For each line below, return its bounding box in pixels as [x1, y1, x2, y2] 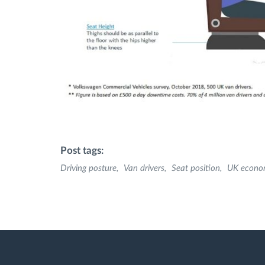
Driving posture [60, 164, 117, 173]
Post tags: [60, 146, 104, 156]
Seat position [172, 164, 220, 173]
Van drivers [124, 164, 164, 173]
